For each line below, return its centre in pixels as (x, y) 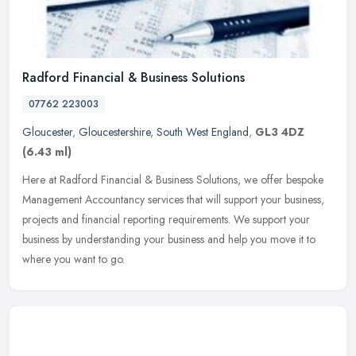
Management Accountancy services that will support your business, (173, 200)
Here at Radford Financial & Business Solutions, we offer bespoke (173, 180)
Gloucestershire (114, 132)
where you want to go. (74, 259)
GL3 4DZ (280, 132)
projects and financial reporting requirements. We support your (166, 220)
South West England (203, 132)
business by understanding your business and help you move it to (169, 240)
